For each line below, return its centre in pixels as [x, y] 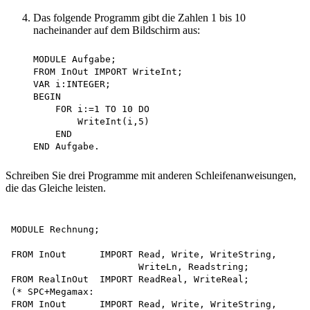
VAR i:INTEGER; [61, 84]
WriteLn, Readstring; [130, 266]
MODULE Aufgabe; [64, 59]
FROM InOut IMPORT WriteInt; [97, 71]
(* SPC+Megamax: [53, 291]
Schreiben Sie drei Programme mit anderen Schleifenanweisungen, [151, 175]
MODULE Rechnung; [55, 229]
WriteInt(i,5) [80, 121]
